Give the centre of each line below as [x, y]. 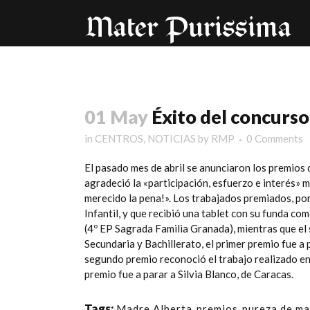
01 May [116, 117]
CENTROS [119, 138]
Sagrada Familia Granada [172, 228]
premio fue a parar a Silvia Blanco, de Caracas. [189, 274]
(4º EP [100, 228]
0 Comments [275, 138]
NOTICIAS [172, 138]
